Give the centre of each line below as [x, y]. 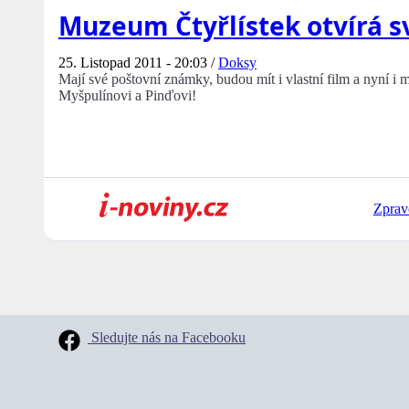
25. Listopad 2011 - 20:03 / [138, 63]
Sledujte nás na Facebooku [167, 338]
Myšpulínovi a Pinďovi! [127, 96]
